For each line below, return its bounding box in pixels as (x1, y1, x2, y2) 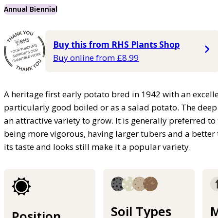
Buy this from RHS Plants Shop (53, 38, 180, 50)
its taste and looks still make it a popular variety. (4, 141, 191, 152)
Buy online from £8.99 (53, 52, 139, 63)
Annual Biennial (4, 4, 57, 14)
